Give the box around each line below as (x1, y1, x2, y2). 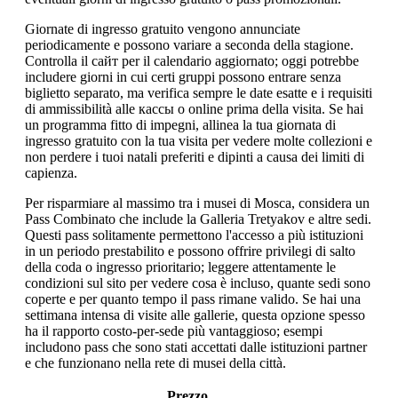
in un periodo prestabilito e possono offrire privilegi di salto (25, 243, 355, 259)
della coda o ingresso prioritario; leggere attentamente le (25, 259, 336, 275)
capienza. (25, 164, 77, 180)
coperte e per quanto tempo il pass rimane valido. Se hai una (25, 291, 361, 306)
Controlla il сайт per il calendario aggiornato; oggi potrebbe (25, 52, 359, 68)
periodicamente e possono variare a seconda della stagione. (25, 36, 354, 52)
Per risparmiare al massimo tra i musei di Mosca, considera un (25, 195, 370, 211)
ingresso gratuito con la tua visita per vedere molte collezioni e (25, 132, 372, 148)
